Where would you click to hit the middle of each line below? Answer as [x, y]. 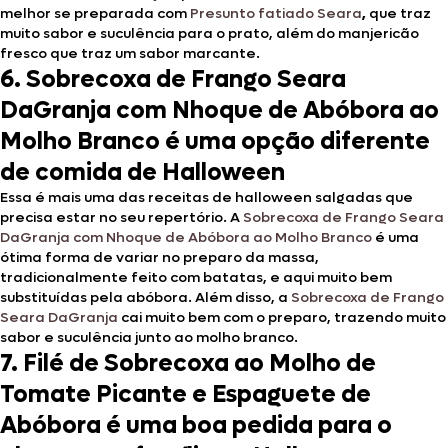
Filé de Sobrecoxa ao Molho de [199, 363]
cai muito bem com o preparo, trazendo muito [282, 317]
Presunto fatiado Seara [276, 13]
